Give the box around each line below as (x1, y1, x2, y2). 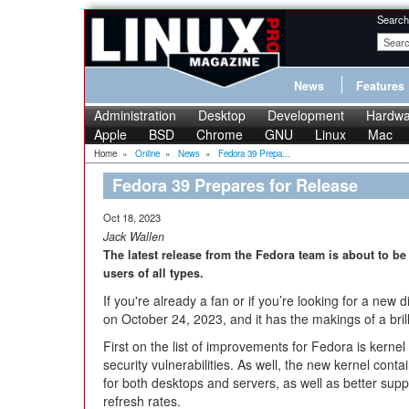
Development (267, 106, 344, 124)
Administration (94, 106, 176, 124)
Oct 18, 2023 (103, 210, 161, 225)
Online (135, 147, 160, 160)
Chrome (196, 125, 243, 143)
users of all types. (103, 265, 204, 281)
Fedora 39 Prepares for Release (112, 173, 358, 197)
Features (356, 78, 404, 94)
